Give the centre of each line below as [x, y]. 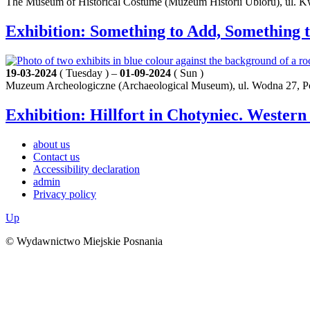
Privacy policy [65, 194]
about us [52, 145]
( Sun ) [187, 73]
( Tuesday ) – [88, 73]
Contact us [56, 157]
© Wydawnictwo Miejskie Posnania [84, 241]
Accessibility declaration [86, 170]
